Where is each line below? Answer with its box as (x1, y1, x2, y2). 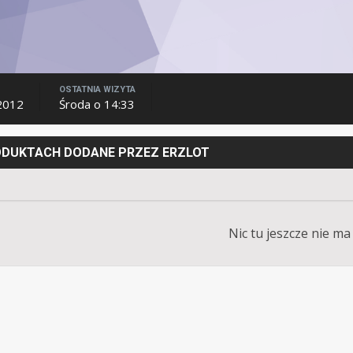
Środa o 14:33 (58, 96, 135, 113)
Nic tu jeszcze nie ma (228, 225, 351, 243)
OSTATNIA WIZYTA (58, 84, 136, 95)
